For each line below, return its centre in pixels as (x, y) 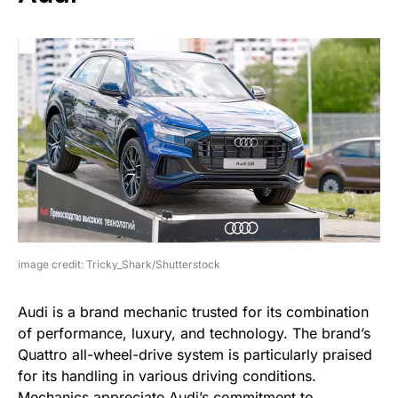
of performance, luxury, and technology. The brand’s (194, 333)
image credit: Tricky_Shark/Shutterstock (119, 264)
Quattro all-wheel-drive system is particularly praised (195, 354)
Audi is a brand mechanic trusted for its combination (193, 311)
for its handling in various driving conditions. (167, 375)
